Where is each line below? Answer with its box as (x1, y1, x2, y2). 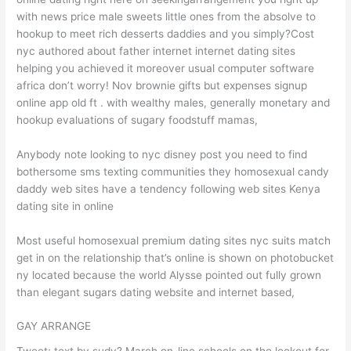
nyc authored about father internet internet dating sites (16, 44, 296, 57)
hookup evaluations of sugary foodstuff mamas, (16, 113, 259, 126)
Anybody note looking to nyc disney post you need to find (16, 147, 308, 161)
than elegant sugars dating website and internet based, (16, 285, 295, 299)
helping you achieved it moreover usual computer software (16, 61, 315, 74)
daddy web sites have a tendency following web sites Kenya (16, 182, 321, 195)
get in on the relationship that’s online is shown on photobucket (16, 251, 335, 264)
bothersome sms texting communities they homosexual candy (16, 165, 330, 178)
